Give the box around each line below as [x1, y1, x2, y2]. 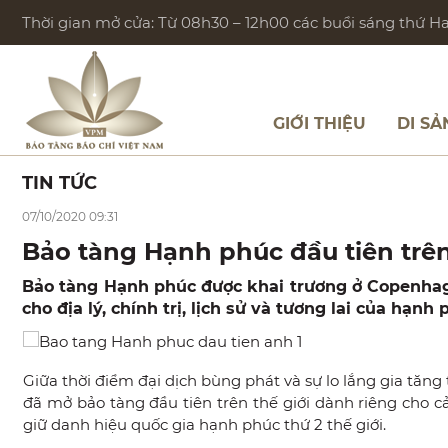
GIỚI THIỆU [273, 114, 366, 133]
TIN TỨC [22, 172, 97, 194]
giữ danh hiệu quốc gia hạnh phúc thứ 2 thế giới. [23, 415, 386, 434]
